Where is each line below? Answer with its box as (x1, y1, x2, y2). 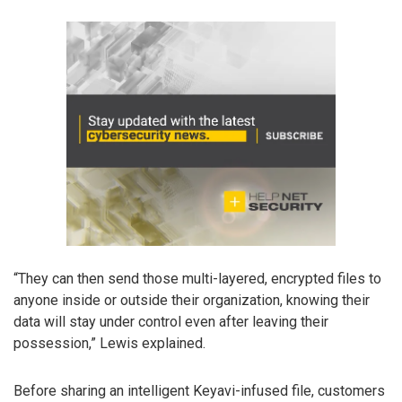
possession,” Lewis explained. (13, 334, 205, 352)
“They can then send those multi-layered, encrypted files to (13, 269, 381, 287)
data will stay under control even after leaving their (13, 312, 328, 330)
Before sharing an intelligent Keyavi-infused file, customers (13, 381, 385, 399)
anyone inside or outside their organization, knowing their (13, 291, 370, 309)
